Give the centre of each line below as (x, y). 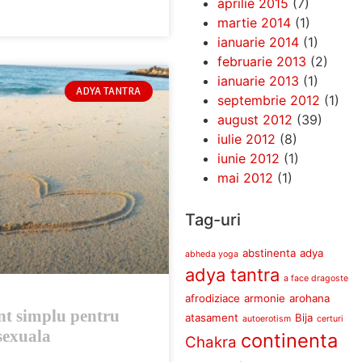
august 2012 (255, 119)
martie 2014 (254, 22)
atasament (211, 317)
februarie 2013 (261, 61)
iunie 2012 (248, 158)
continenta (289, 340)
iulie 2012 (246, 139)
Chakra (210, 342)
